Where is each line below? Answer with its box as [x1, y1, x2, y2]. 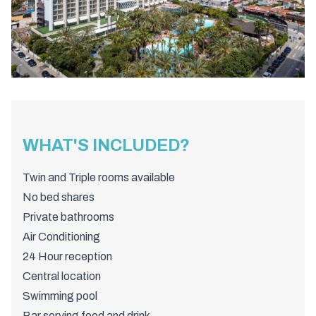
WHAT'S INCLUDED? [23, 136, 190, 155]
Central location [23, 270, 101, 283]
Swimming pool [23, 290, 97, 303]
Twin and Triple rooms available [23, 171, 175, 184]
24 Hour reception [23, 250, 112, 263]
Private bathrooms [23, 211, 114, 224]
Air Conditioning [23, 231, 100, 243]
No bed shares [23, 191, 95, 204]
